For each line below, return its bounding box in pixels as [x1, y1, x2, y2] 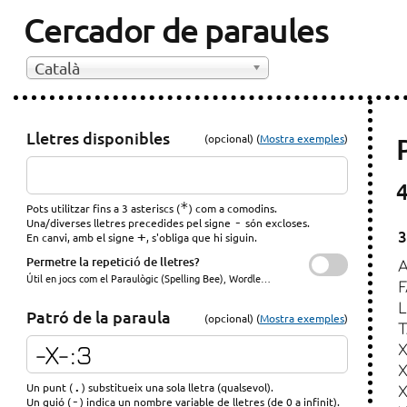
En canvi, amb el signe [26, 229, 138, 244]
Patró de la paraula [26, 306, 172, 328]
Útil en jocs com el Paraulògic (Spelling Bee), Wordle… [26, 270, 272, 285]
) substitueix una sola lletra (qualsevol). [82, 380, 274, 395]
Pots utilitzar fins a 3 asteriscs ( [26, 200, 181, 215]
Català [35, 58, 81, 78]
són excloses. [243, 214, 311, 230]
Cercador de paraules [23, 8, 329, 50]
